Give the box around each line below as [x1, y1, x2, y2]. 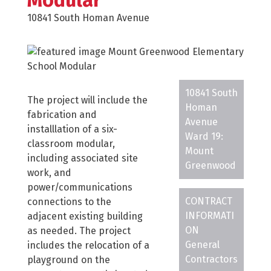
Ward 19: [184, 131, 223, 142]
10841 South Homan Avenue [27, 12, 149, 24]
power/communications [27, 181, 132, 194]
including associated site [27, 152, 138, 165]
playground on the [27, 254, 110, 266]
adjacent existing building [27, 211, 143, 223]
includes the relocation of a [27, 240, 149, 252]
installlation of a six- [27, 123, 117, 135]
